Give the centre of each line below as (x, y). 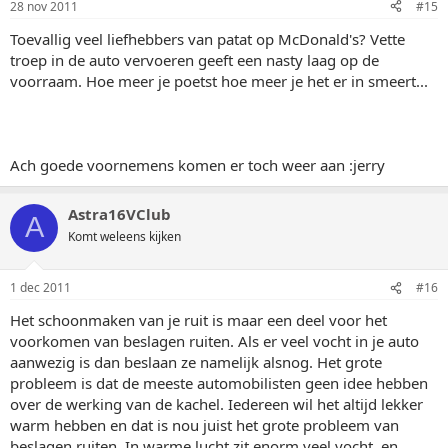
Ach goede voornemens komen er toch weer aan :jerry (197, 164)
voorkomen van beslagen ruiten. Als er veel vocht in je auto (214, 341)
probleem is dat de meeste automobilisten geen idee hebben (219, 383)
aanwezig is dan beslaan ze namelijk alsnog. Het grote (196, 362)
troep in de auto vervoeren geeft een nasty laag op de (194, 59)
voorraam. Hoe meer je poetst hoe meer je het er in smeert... (219, 80)
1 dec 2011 (40, 287)
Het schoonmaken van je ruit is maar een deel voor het (198, 320)
